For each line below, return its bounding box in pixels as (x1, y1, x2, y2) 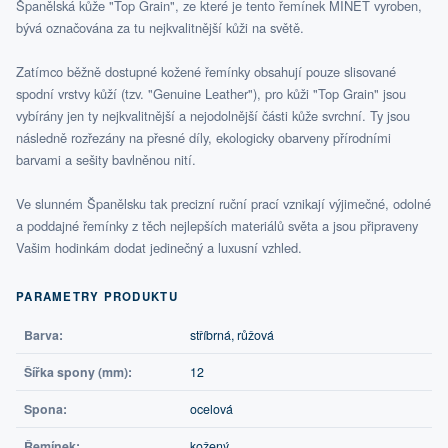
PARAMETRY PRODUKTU (16, 288, 178, 306)
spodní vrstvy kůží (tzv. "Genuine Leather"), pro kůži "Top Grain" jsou (16, 84, 406, 104)
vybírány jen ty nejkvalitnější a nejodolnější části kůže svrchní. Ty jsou (16, 106, 410, 126)
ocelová (190, 400, 233, 419)
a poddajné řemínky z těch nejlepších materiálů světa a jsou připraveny (16, 216, 418, 236)
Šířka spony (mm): (24, 363, 132, 382)
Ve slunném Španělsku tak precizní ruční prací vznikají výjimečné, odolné (16, 194, 431, 214)
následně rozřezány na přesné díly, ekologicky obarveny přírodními (16, 128, 391, 148)
